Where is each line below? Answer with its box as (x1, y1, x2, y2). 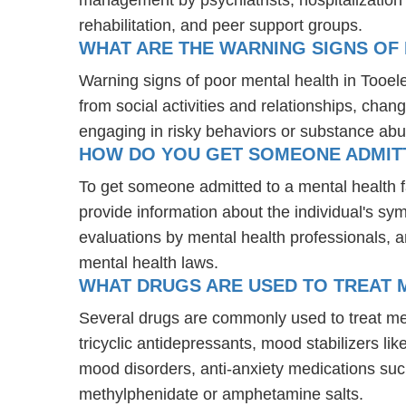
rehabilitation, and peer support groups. (79, 15, 362, 34)
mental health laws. (79, 253, 218, 272)
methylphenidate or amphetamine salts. (79, 384, 363, 403)
